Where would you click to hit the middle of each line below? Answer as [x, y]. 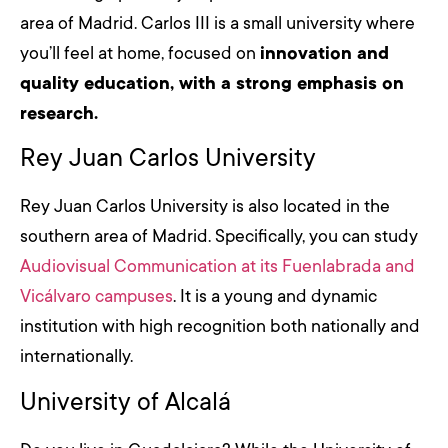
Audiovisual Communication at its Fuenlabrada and [217, 266]
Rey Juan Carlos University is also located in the [205, 206]
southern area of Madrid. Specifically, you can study [219, 236]
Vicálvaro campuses [96, 296]
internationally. [76, 356]
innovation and [324, 52]
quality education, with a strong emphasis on [212, 82]
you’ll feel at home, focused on [140, 52]
